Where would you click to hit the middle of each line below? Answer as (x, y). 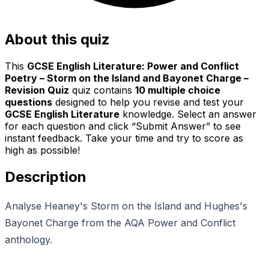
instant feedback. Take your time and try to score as (124, 138)
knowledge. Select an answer (188, 114)
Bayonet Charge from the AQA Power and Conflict (120, 222)
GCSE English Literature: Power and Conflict (133, 66)
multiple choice (183, 90)
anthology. (29, 239)
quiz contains (102, 90)
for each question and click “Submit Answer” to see (123, 126)
